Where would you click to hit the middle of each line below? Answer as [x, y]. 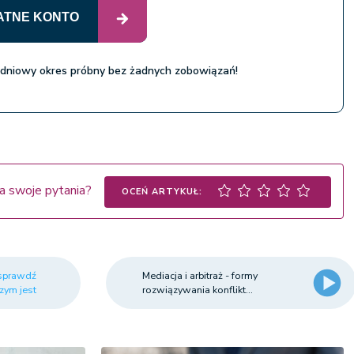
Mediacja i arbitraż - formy [200, 276]
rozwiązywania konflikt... [198, 290]
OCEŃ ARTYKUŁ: [162, 192]
